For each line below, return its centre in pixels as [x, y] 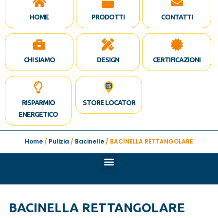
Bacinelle [90, 141]
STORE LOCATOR [109, 102]
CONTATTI [177, 17]
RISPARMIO [38, 102]
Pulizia [59, 141]
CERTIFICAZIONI [177, 60]
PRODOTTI [108, 17]
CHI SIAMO [39, 60]
